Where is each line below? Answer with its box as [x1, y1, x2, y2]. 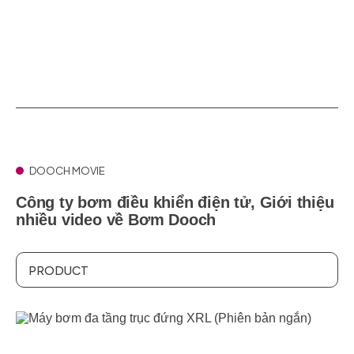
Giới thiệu [259, 194, 334, 211]
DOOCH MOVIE [29, 164, 105, 177]
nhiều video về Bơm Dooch [16, 211, 217, 228]
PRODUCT [28, 262, 88, 277]
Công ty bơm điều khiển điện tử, [16, 194, 260, 211]
